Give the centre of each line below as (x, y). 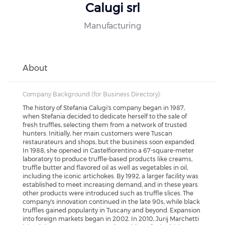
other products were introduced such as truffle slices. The (108, 193)
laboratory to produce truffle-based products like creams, (107, 159)
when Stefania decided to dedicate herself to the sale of (105, 116)
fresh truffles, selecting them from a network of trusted (105, 125)
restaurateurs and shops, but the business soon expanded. (109, 142)
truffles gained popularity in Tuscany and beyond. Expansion (111, 210)
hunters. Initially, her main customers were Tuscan (97, 133)
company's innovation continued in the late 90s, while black (111, 201)
